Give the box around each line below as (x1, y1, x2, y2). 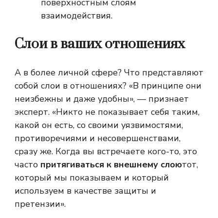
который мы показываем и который (15, 172, 169, 184)
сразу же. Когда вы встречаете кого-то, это (15, 145, 197, 158)
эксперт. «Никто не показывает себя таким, (15, 106, 200, 118)
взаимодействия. (41, 10, 112, 22)
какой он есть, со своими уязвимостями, (15, 119, 183, 131)
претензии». (15, 198, 66, 210)
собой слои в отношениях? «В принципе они (15, 80, 201, 92)
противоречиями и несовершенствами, (15, 132, 181, 145)
